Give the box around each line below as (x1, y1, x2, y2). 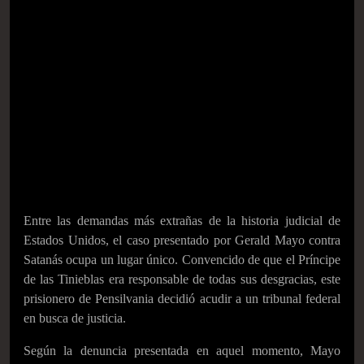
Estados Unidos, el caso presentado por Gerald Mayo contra (24, 233, 340, 247)
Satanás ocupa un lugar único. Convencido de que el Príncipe (24, 253, 340, 266)
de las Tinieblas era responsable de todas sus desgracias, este (24, 272, 340, 286)
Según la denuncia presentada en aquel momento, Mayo (24, 344, 340, 357)
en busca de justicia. (24, 311, 126, 325)
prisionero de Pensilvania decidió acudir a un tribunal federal (24, 292, 340, 305)
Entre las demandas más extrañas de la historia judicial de (24, 214, 340, 227)
